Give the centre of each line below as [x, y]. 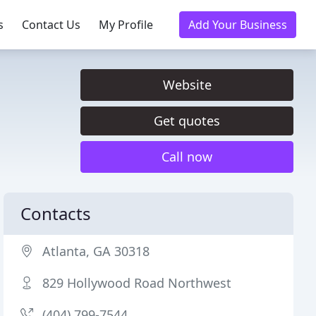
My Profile [126, 25]
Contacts [56, 213]
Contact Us [51, 25]
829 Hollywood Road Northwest [137, 283]
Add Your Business [238, 25]
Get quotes [187, 121]
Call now [187, 157]
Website [187, 85]
